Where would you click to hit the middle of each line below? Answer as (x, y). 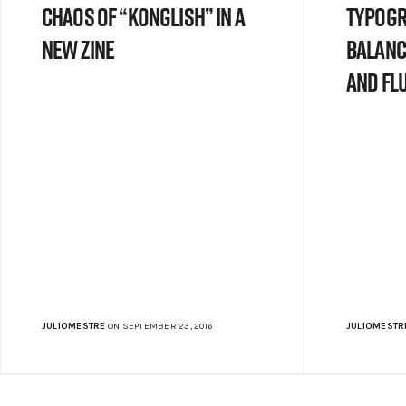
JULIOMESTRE (74, 327)
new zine (78, 49)
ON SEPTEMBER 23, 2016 (159, 327)
